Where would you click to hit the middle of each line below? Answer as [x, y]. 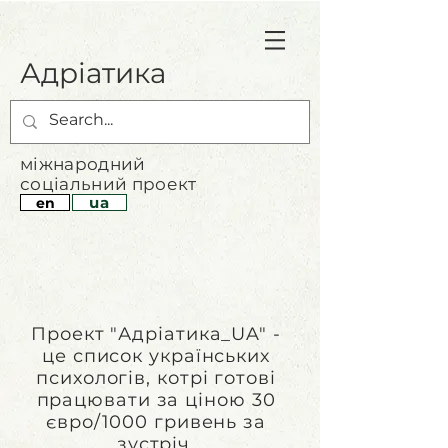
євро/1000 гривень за [156, 422]
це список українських [156, 356]
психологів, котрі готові [156, 378]
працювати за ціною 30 [156, 400]
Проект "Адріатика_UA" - [156, 334]
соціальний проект [108, 184]
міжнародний [83, 164]
